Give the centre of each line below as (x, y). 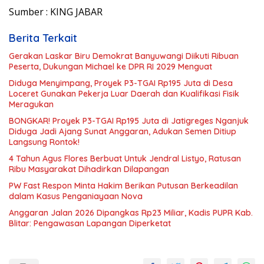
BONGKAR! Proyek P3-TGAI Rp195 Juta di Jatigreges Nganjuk (129, 121)
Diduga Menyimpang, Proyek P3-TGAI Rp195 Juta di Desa (121, 83)
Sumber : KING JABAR (56, 12)
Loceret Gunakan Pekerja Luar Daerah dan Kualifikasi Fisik (124, 94)
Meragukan (31, 105)
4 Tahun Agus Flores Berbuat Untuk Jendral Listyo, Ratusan (125, 159)
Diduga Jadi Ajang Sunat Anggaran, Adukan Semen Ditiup (123, 132)
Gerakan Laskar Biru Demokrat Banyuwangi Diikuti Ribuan (124, 56)
